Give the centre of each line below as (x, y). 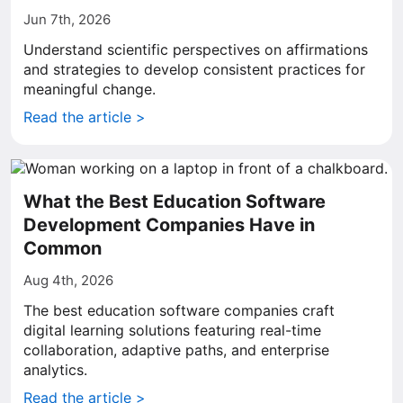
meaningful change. (90, 89)
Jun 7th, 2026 (67, 19)
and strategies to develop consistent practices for (194, 69)
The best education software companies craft (179, 310)
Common (63, 248)
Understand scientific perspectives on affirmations (196, 49)
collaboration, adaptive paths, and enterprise (176, 350)
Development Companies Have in (169, 225)
